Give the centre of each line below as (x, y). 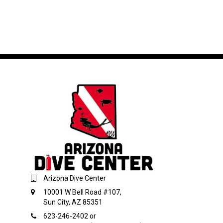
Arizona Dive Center (75, 178)
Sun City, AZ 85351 (73, 202)
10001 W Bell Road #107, (82, 192)
